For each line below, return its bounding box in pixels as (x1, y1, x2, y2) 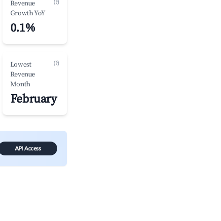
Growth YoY (10, 9, 45, 18)
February (10, 92, 57, 107)
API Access (14, 145, 41, 152)
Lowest (10, 60, 32, 69)
